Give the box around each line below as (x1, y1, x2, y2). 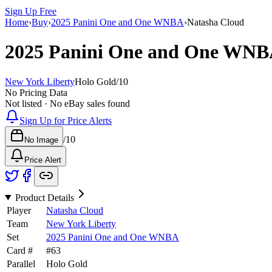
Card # (7, 245, 33, 256)
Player (7, 205, 31, 216)
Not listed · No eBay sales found (5, 98, 130, 109)
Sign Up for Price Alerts (19, 115, 112, 126)
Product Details (15, 192, 74, 203)
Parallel (7, 258, 35, 269)
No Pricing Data (5, 87, 67, 98)
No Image (24, 135, 58, 144)
